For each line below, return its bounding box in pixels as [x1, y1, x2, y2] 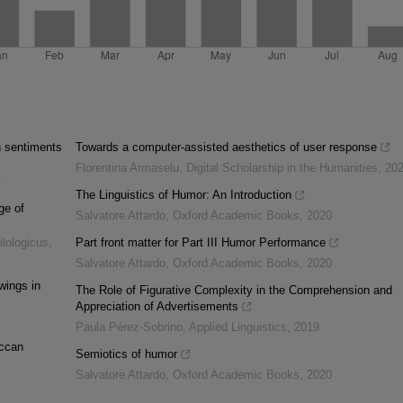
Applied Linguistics [188, 320, 287, 335]
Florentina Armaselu [75, 161, 179, 175]
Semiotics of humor [75, 347, 177, 362]
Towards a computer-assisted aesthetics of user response [75, 140, 377, 155]
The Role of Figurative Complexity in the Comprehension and [75, 283, 392, 298]
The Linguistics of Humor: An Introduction [75, 188, 291, 202]
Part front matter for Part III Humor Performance [75, 236, 326, 250]
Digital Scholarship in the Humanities [185, 161, 378, 175]
